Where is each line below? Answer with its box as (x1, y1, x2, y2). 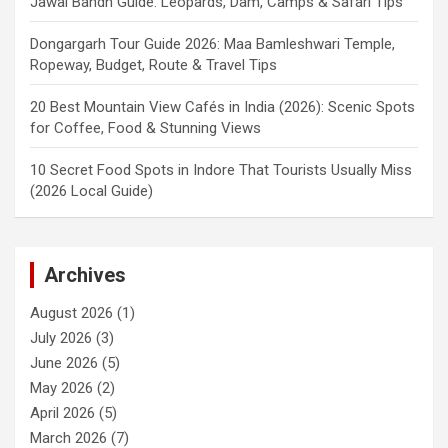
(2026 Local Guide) (30, 182, 153, 201)
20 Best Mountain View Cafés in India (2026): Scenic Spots (30, 98, 415, 117)
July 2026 (30, 329, 92, 348)
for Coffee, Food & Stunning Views (30, 119, 261, 138)
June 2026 (30, 354, 98, 373)
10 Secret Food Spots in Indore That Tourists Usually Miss (30, 161, 412, 180)
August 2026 (30, 304, 113, 323)
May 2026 (30, 379, 93, 398)
